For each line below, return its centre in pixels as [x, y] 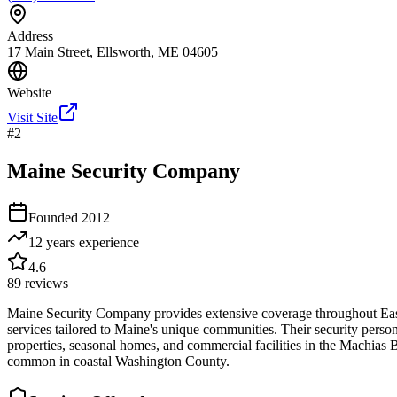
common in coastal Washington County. [118, 361]
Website [29, 93]
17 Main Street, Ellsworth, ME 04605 [113, 52]
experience [107, 242]
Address [30, 36]
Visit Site [32, 118]
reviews [45, 283]
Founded [55, 217]
